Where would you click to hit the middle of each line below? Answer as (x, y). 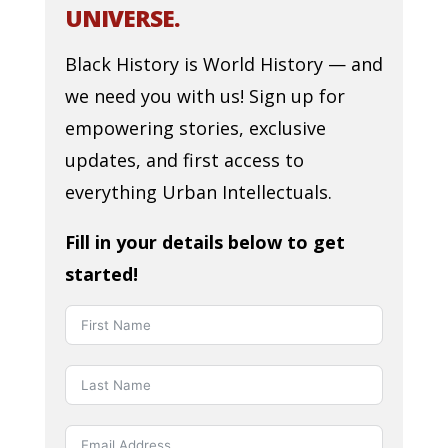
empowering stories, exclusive (195, 128)
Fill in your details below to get (204, 242)
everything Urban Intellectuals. (198, 192)
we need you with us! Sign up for (204, 96)
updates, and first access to (184, 160)
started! (101, 274)
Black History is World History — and (223, 64)
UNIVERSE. (121, 18)
